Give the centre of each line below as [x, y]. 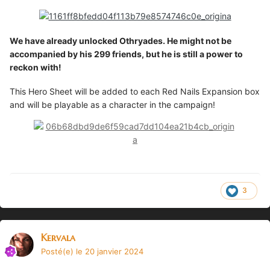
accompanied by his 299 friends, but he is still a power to [126, 54]
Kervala [58, 237]
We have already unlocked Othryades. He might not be [121, 40]
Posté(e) [58, 251]
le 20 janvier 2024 [110, 251]
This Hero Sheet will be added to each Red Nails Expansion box [135, 92]
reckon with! [36, 67]
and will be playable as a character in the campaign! [112, 105]
